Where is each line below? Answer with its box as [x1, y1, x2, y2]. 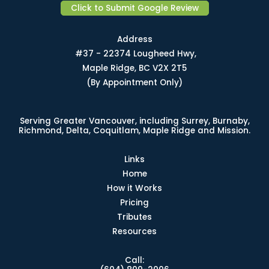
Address [116, 33, 153, 45]
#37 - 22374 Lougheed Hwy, [73, 47, 196, 59]
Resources [112, 225, 157, 237]
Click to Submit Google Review [70, 2, 199, 14]
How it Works [107, 182, 162, 194]
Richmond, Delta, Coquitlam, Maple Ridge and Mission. [19, 124, 250, 136]
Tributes [117, 211, 152, 223]
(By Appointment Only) [86, 76, 183, 88]
